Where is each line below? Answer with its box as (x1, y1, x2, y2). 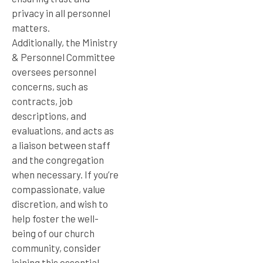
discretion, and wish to (12, 197, 108, 210)
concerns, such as (12, 80, 88, 92)
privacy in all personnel (12, 6, 110, 19)
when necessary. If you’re (12, 168, 119, 180)
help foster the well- (12, 212, 99, 224)
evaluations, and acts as (12, 124, 114, 136)
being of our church (12, 227, 95, 239)
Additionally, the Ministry (12, 36, 117, 48)
